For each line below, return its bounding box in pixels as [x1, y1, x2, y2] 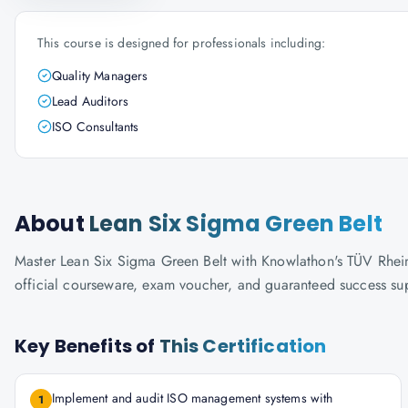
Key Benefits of [15, 333, 159, 359]
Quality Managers [52, 66, 148, 85]
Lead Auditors [52, 92, 129, 110]
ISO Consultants [52, 117, 139, 136]
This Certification [158, 333, 327, 359]
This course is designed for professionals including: [37, 34, 326, 52]
